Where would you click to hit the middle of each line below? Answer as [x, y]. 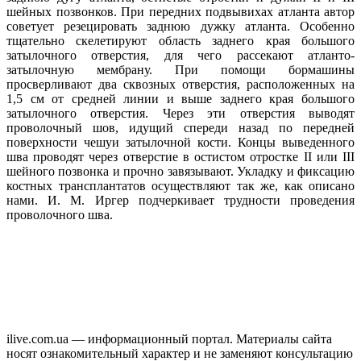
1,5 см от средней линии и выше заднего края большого [180, 99]
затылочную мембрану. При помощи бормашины [180, 70]
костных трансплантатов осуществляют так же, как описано [180, 186]
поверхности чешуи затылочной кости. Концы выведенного [180, 143]
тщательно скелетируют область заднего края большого [180, 41]
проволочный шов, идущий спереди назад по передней [180, 128]
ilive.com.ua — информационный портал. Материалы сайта [169, 339]
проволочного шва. [60, 215]
